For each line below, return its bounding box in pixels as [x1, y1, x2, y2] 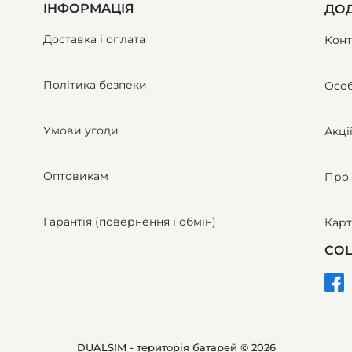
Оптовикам [42, 169, 108, 183]
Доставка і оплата [42, 32, 145, 46]
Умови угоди [42, 123, 119, 137]
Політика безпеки [42, 78, 147, 92]
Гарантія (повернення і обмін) [42, 214, 216, 229]
